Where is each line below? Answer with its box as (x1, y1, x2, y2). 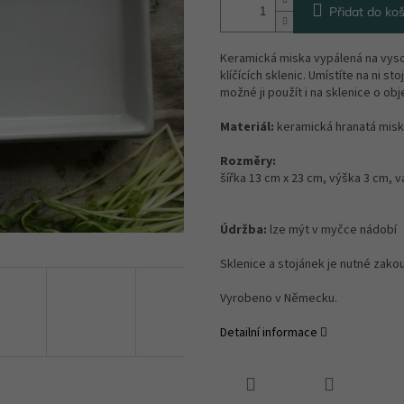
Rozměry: (220, 152, 276, 171)
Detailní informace (220, 324, 317, 343)
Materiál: (220, 118, 274, 137)
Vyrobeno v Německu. (220, 289, 337, 308)
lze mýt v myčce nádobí (267, 221, 397, 240)
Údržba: (220, 221, 267, 240)
